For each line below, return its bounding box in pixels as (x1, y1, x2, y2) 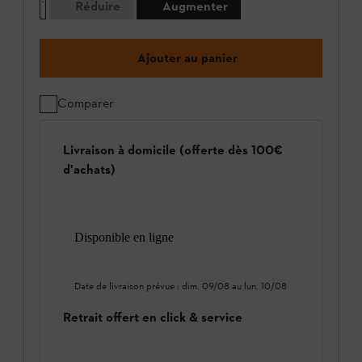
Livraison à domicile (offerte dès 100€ (63, 141, 283, 158)
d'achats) (63, 161, 116, 177)
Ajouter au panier (137, 49, 238, 65)
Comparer (57, 95, 114, 111)
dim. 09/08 (182, 280, 229, 293)
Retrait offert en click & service (63, 309, 242, 326)
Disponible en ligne (74, 230, 174, 245)
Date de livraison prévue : (74, 280, 182, 293)
